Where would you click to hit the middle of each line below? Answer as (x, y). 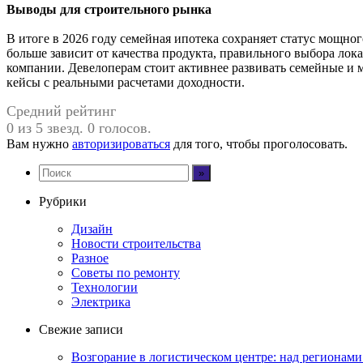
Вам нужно (39, 143)
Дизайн (92, 228)
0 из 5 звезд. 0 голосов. (79, 128)
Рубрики (63, 201)
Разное (90, 258)
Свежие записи (81, 329)
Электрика (101, 301)
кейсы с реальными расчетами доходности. (126, 82)
